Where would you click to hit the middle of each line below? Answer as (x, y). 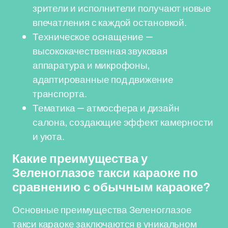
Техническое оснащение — (93, 37)
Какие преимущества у (80, 159)
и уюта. (49, 136)
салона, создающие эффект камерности (123, 122)
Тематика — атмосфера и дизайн (106, 108)
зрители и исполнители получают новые (122, 8)
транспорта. (60, 94)
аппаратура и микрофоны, (91, 65)
